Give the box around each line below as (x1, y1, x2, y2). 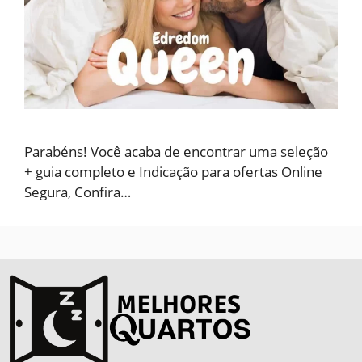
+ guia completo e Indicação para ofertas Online (24, 162, 322, 182)
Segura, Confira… (24, 183, 131, 202)
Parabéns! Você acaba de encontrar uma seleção (24, 142, 328, 162)
